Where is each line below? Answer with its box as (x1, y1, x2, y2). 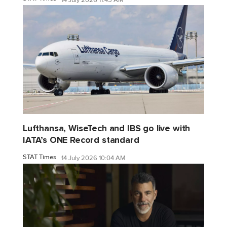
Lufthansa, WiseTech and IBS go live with (23, 123, 191, 134)
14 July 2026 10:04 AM (61, 154, 126, 163)
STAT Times (23, 153, 56, 161)
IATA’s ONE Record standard (23, 134, 139, 145)
